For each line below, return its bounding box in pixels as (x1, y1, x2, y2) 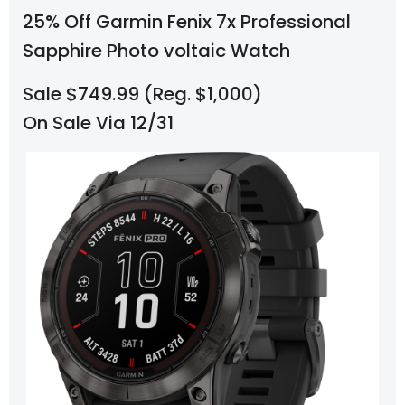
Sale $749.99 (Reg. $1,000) (23, 81, 262, 108)
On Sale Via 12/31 (23, 110, 174, 137)
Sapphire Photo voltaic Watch (23, 38, 290, 64)
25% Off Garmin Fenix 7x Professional (23, 9, 351, 35)
